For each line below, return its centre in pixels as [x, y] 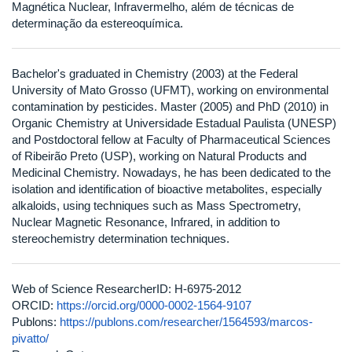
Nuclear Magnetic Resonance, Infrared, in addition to [146, 222]
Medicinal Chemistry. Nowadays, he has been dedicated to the [171, 172]
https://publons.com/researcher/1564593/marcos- [186, 321]
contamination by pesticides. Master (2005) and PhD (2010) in [170, 106]
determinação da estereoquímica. [97, 23]
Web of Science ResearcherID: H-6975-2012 [126, 288]
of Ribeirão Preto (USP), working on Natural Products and [159, 156]
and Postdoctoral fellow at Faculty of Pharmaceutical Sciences [171, 139]
